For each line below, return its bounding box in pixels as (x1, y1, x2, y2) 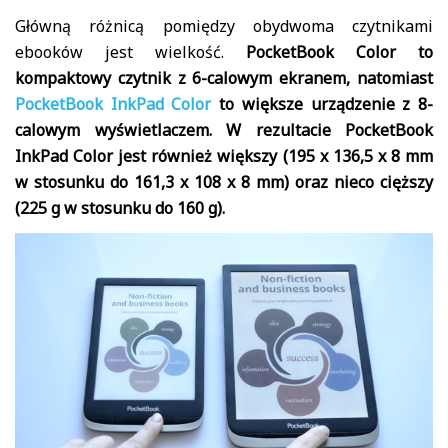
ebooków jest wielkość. (15, 41, 246, 64)
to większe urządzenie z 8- (211, 93, 434, 116)
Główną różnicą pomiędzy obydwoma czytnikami (15, 15, 433, 38)
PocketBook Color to (246, 41, 433, 64)
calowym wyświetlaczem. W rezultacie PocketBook (15, 119, 433, 142)
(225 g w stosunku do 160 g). (15, 197, 225, 220)
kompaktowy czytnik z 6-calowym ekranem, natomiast (15, 67, 433, 90)
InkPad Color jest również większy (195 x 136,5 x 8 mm (15, 145, 433, 168)
